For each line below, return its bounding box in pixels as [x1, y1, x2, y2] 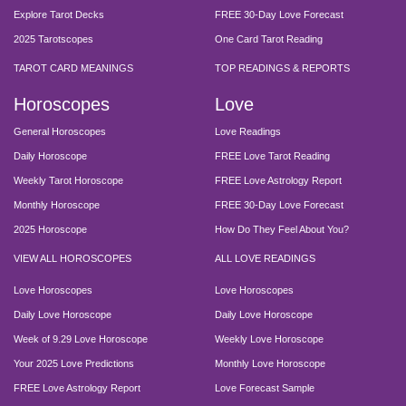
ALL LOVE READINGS [214, 252, 315, 264]
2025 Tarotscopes [14, 33, 93, 44]
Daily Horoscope [14, 150, 87, 161]
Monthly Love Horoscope [214, 357, 325, 369]
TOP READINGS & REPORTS [214, 62, 350, 73]
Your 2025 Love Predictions [14, 357, 134, 369]
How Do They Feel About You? [214, 223, 349, 235]
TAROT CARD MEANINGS [14, 62, 133, 73]
